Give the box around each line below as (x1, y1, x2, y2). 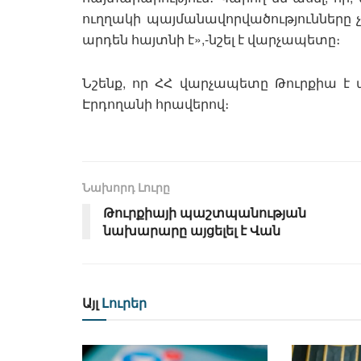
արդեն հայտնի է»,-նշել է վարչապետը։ (82, 30, 343, 49)
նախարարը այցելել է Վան (103, 221, 280, 240)
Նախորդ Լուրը (82, 179, 170, 196)
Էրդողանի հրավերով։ (82, 94, 232, 114)
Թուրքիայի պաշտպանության (103, 203, 306, 222)
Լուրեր (98, 293, 147, 313)
